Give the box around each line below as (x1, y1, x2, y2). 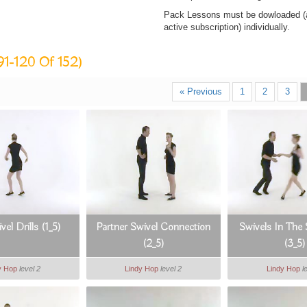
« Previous (179, 86, 222, 97)
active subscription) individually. (164, 22, 290, 32)
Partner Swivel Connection (96, 221, 211, 234)
